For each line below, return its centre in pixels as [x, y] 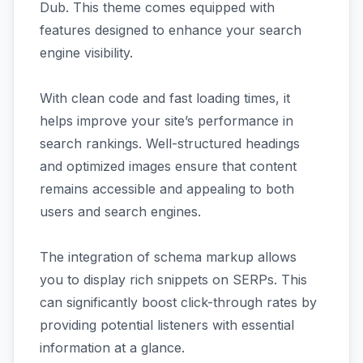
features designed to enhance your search [171, 30]
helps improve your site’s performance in [167, 120]
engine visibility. [86, 52]
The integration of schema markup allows [168, 256]
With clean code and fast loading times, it [165, 98]
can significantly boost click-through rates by [178, 302]
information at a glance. [112, 347]
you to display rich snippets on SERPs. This [173, 279]
